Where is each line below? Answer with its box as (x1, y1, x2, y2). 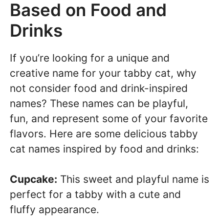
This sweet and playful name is (57, 173, 209, 186)
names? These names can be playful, (10, 97, 188, 109)
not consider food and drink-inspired (10, 82, 188, 94)
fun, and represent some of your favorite (10, 112, 208, 125)
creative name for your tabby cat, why (10, 66, 197, 79)
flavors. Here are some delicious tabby (10, 127, 198, 140)
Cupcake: (10, 173, 57, 186)
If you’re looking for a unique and (10, 51, 170, 64)
